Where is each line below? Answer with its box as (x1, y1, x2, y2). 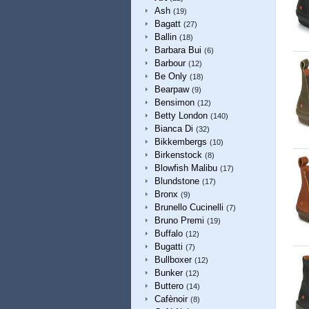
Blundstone (154, 176, 199, 186)
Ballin (154, 32, 177, 42)
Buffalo (154, 228, 183, 239)
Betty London (154, 110, 208, 121)
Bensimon (154, 97, 195, 108)
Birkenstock (154, 150, 202, 160)
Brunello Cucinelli (154, 202, 223, 212)
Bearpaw (154, 84, 189, 94)
